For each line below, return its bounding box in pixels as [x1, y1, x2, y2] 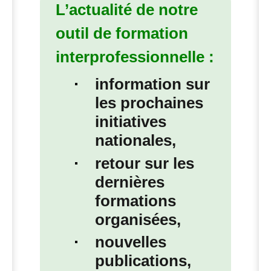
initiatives [94, 113, 166, 131]
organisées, [94, 210, 181, 229]
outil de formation [55, 24, 188, 43]
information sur [94, 75, 210, 94]
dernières [94, 172, 165, 191]
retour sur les [94, 154, 194, 172]
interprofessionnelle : [55, 48, 214, 67]
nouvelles [94, 233, 166, 252]
